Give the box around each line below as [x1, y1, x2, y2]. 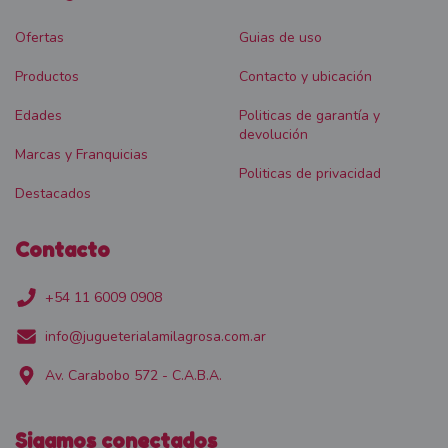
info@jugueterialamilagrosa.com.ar [45, 327, 266, 347]
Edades [15, 105, 62, 125]
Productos [15, 66, 79, 86]
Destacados [15, 183, 91, 203]
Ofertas [15, 27, 64, 47]
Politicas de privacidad [239, 163, 381, 183]
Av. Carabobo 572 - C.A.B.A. [45, 366, 222, 386]
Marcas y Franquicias [15, 144, 148, 164]
